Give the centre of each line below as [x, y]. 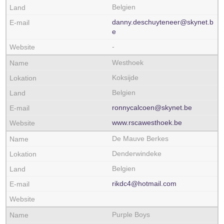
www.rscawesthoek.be [147, 122]
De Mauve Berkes [140, 138]
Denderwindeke [137, 153]
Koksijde [125, 77]
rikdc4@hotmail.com [144, 183]
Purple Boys [131, 214]
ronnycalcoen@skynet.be [152, 107]
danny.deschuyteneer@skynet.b [163, 22]
